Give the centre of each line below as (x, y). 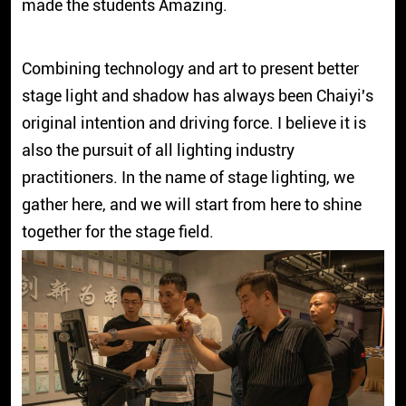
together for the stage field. (117, 231)
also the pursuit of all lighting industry (158, 150)
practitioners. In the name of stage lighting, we (188, 177)
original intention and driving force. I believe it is (193, 122)
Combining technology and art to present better (190, 68)
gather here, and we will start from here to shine (191, 204)
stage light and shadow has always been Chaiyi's (197, 95)
